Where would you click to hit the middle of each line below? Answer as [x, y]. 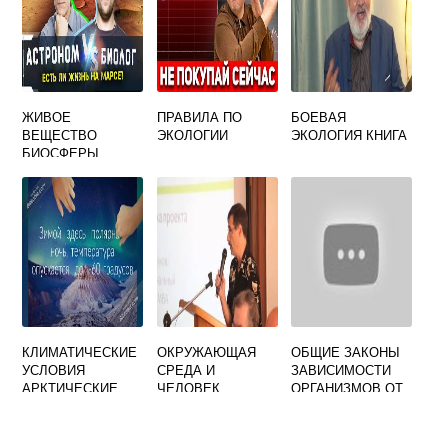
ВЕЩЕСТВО [60, 134]
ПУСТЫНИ [54, 405]
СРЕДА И [185, 369]
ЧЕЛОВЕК [188, 387]
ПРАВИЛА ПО [199, 116]
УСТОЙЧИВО [62, 170]
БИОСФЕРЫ [61, 152]
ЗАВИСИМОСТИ [341, 369]
